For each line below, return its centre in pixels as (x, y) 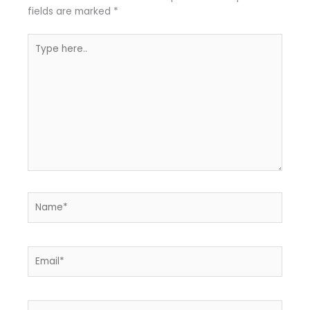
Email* (42, 253)
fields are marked (71, 11)
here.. (40, 55)
